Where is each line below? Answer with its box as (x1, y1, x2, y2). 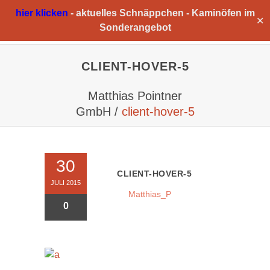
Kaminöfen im (191, 8, 255, 18)
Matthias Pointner (88, 89, 182, 102)
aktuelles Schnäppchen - (75, 8, 189, 18)
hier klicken (15, 8, 68, 18)
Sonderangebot (99, 22, 171, 33)
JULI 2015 (51, 179, 81, 186)
